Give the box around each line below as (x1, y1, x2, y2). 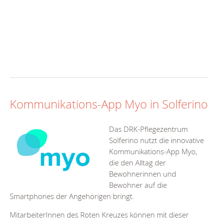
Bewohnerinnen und (109, 169, 176, 179)
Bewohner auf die (109, 180, 167, 190)
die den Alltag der (109, 158, 166, 168)
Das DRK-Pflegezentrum (109, 124, 188, 134)
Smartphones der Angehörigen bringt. (10, 191, 134, 201)
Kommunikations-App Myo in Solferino (10, 96, 208, 112)
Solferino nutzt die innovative (109, 135, 204, 145)
